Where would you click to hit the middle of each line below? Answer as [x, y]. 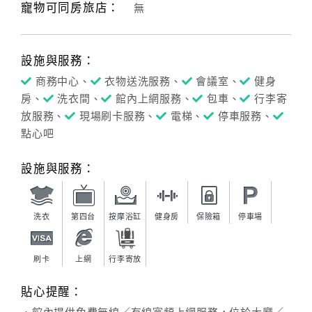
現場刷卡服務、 [117, 116]
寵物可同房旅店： [70, 8]
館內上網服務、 [154, 99]
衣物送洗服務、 [143, 81]
